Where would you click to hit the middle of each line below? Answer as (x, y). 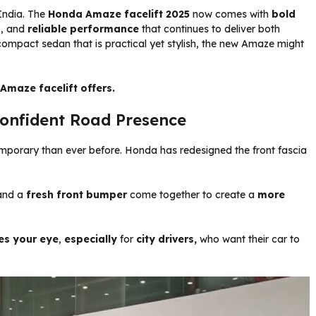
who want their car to (250, 239)
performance (104, 29)
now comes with (232, 14)
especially (91, 239)
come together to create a (192, 195)
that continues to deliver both (209, 29)
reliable (47, 29)
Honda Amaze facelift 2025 (120, 14)
